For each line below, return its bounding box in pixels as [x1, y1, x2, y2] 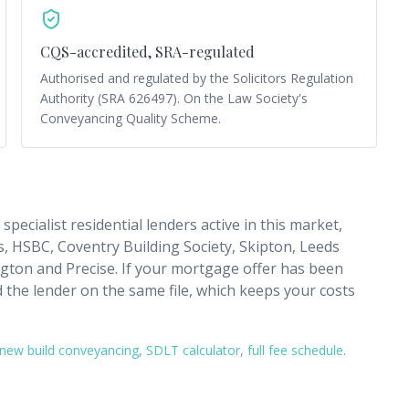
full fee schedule [247, 341, 343, 359]
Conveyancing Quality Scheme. [39, 110, 221, 127]
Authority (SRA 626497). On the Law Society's [39, 89, 308, 107]
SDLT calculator [146, 341, 240, 359]
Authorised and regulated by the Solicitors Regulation [39, 69, 353, 87]
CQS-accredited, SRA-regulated [39, 42, 255, 61]
